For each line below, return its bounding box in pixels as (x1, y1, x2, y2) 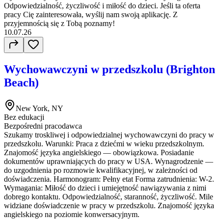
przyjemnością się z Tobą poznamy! (4, 19, 115, 27)
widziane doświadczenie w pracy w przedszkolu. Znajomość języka (4, 201, 214, 210)
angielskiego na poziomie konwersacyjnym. (4, 210, 139, 219)
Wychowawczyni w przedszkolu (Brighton (4, 62, 215, 76)
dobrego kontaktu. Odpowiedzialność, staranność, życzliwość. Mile (4, 192, 213, 201)
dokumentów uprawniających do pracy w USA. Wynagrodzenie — (4, 157, 213, 165)
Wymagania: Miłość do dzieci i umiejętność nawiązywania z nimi (4, 183, 206, 192)
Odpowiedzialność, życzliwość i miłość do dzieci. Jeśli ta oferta (4, 1, 200, 10)
